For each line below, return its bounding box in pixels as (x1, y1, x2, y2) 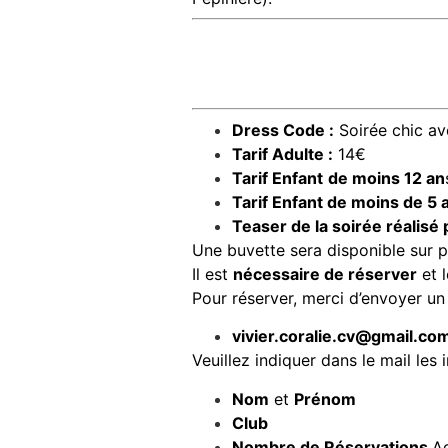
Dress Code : (232, 119, 334, 140)
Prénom (294, 388, 356, 409)
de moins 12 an (328, 167, 445, 188)
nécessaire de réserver (233, 263, 417, 284)
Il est (192, 263, 233, 284)
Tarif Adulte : (232, 143, 333, 164)
